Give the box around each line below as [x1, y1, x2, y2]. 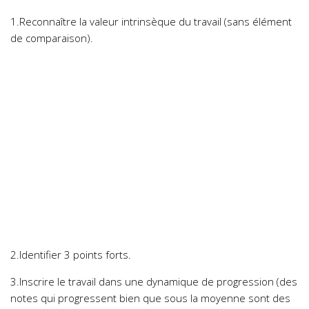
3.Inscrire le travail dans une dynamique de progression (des [10, 274, 297, 288]
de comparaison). [10, 30, 93, 45]
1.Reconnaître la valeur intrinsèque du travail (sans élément [10, 14, 292, 28]
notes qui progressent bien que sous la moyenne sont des [10, 290, 290, 305]
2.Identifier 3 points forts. [10, 247, 131, 261]
